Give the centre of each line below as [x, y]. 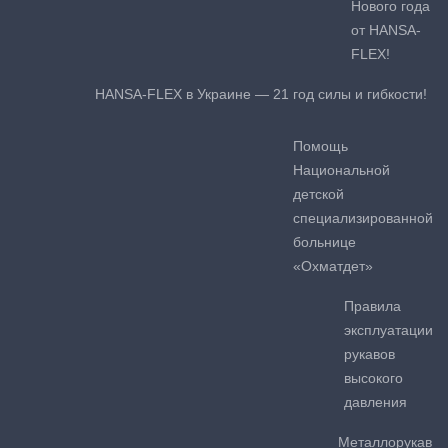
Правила [372, 305]
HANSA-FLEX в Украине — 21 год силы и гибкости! [261, 93]
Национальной [341, 169]
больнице [324, 241]
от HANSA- [386, 29]
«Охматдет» [333, 265]
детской [318, 193]
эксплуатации [388, 329]
